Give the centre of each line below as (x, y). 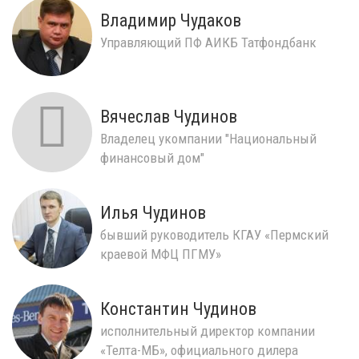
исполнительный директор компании (208, 331)
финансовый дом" (152, 157)
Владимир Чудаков (171, 20)
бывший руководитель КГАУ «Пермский (214, 234)
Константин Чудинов (178, 309)
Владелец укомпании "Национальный (208, 138)
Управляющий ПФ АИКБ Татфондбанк (208, 42)
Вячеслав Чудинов (169, 116)
